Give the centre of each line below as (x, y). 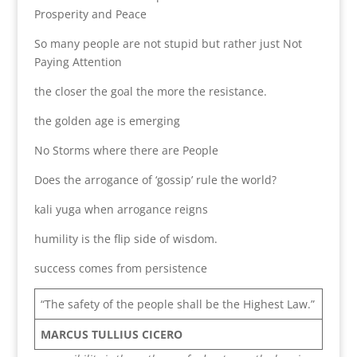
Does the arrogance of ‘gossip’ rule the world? (157, 179)
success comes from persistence (120, 268)
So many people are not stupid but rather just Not (168, 43)
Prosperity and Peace (90, 14)
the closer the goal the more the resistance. (150, 91)
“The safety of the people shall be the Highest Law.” (177, 304)
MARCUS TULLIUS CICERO (111, 334)
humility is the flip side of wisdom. (127, 238)
